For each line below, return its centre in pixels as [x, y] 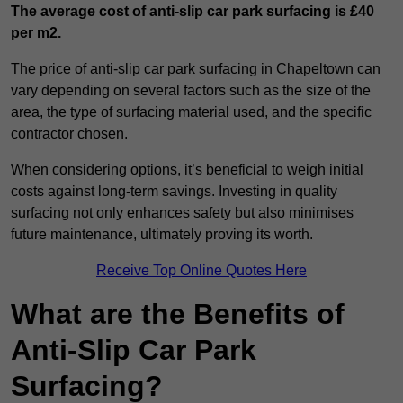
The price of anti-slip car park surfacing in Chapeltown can [196, 69]
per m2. [36, 33]
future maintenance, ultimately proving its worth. [162, 235]
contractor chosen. [69, 134]
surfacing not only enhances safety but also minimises [182, 213]
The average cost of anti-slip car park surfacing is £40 [193, 12]
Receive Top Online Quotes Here [201, 271]
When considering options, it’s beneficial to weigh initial [187, 170]
